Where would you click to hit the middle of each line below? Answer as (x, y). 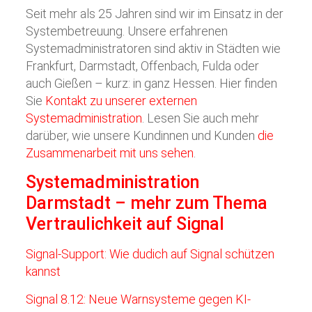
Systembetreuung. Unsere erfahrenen (127, 31)
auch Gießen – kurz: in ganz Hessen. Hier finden (152, 83)
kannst (44, 271)
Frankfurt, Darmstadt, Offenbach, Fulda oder (143, 66)
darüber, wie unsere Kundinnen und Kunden (142, 135)
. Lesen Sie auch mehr (201, 118)
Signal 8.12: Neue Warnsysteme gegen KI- (139, 299)
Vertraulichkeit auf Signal (125, 224)
